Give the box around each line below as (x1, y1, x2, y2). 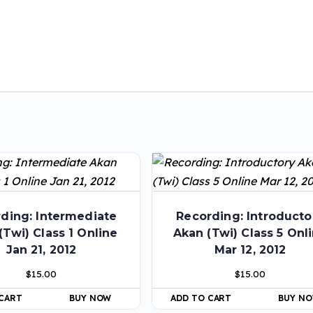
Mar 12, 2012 (214, 243, 286, 257)
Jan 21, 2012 (6, 243, 77, 257)
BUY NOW (69, 293, 112, 304)
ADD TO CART (170, 293, 232, 304)
